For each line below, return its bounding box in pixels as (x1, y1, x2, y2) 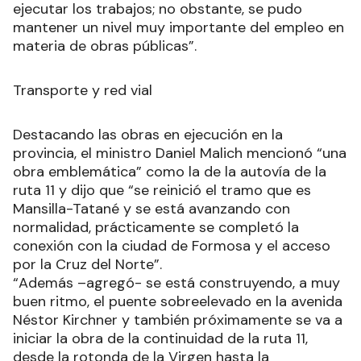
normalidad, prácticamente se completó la (13, 218, 299, 237)
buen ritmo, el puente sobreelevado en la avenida (13, 292, 342, 311)
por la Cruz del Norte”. (13, 255, 162, 274)
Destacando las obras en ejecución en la (13, 125, 283, 144)
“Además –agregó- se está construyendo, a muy (13, 273, 340, 293)
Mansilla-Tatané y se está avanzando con (13, 199, 290, 218)
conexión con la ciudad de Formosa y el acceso (13, 236, 330, 255)
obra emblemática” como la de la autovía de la (13, 162, 326, 181)
